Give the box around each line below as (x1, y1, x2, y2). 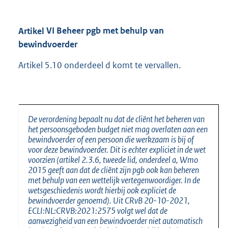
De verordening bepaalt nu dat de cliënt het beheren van (28, 113, 205, 125)
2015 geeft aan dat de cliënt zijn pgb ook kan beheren (28, 164, 199, 176)
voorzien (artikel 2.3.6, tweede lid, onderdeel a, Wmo (28, 154, 198, 165)
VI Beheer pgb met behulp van (46, 25, 164, 37)
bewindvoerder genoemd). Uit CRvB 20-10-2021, (28, 194, 190, 206)
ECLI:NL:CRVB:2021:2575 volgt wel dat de (28, 205, 167, 216)
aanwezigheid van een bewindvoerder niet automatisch (28, 215, 203, 226)
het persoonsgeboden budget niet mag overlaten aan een (28, 123, 208, 135)
